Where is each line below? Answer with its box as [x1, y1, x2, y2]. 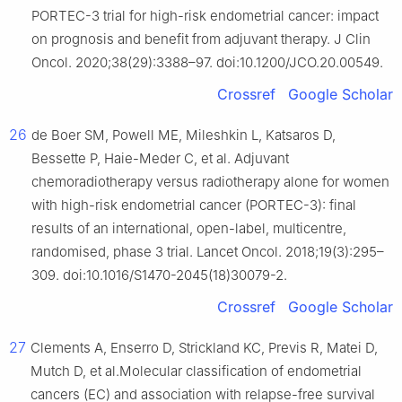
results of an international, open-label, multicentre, [31, 220, 346, 238]
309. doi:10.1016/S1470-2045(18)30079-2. [31, 267, 287, 284]
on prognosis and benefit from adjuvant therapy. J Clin [31, 31, 371, 48]
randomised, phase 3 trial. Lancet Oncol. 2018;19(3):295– [31, 243, 384, 261]
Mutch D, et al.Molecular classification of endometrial [31, 363, 362, 380]
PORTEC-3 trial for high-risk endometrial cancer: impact [31, 7, 379, 25]
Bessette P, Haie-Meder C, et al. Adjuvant [31, 150, 289, 168]
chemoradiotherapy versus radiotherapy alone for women [31, 173, 389, 191]
